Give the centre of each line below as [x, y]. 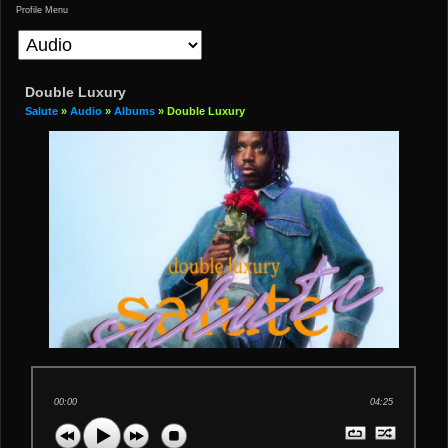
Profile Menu [42, 10]
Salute [41, 111]
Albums [134, 111]
